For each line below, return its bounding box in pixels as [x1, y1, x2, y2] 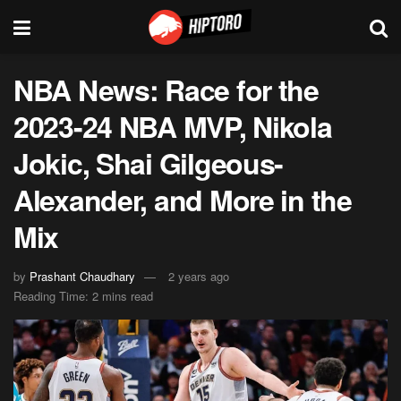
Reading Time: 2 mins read [13, 286, 153, 304]
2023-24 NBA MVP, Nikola [13, 106, 332, 147]
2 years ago [168, 267, 229, 285]
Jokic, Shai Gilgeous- [13, 142, 284, 183]
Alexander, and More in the [13, 179, 352, 220]
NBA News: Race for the [13, 69, 319, 110]
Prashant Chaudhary [30, 267, 135, 285]
